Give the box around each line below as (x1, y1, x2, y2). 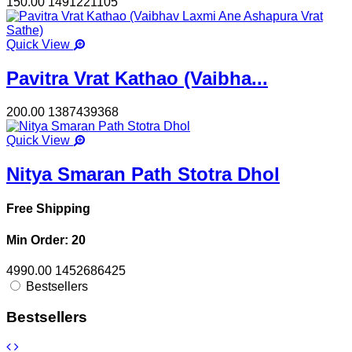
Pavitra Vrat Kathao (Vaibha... (6, 68, 268, 90)
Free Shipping (6, 202, 90, 216)
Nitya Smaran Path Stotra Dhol (6, 163, 280, 185)
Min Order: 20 (6, 233, 86, 247)
